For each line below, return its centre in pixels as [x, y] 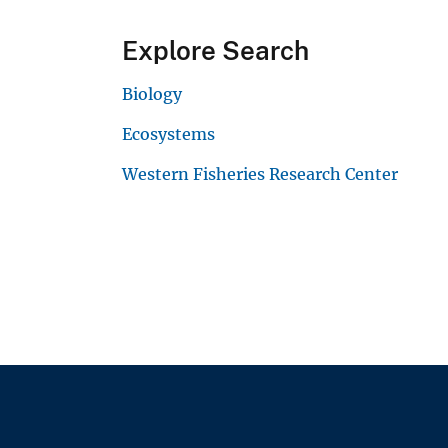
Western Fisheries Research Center [260, 173]
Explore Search [215, 50]
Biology [152, 93]
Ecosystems [168, 133]
